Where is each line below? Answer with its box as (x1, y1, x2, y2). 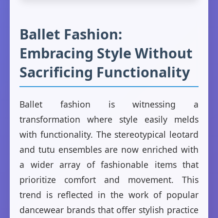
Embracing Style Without (19, 43, 193, 63)
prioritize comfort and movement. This (19, 174, 199, 186)
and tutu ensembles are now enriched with (19, 144, 199, 156)
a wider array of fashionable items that (19, 159, 199, 171)
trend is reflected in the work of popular (19, 189, 199, 201)
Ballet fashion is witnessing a (19, 98, 199, 110)
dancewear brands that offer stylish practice (19, 204, 199, 216)
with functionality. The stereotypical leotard (19, 128, 199, 141)
